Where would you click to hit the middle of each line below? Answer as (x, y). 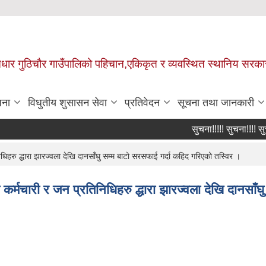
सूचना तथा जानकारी (216, 103)
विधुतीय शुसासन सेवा (67, 103)
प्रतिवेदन (142, 103)
